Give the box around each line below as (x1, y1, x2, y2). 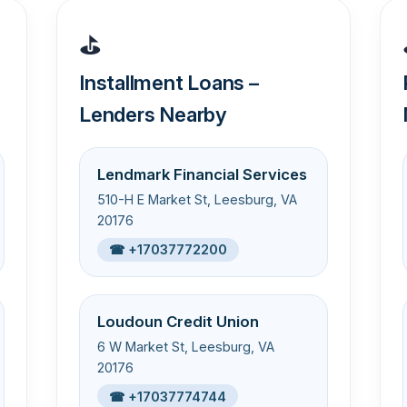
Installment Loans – (79, 69, 259, 94)
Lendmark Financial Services (97, 165, 308, 184)
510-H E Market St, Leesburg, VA (97, 192, 298, 208)
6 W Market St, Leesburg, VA (97, 339, 275, 355)
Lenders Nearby (79, 101, 227, 126)
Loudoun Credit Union (97, 312, 260, 331)
